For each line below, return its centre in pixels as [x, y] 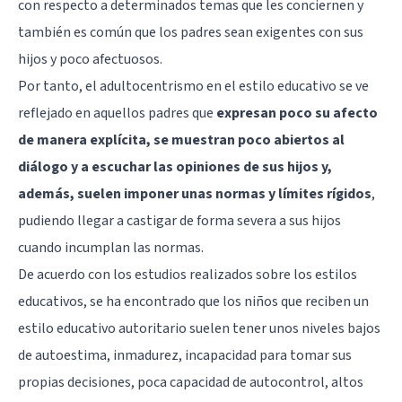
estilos [336, 274]
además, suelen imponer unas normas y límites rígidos [195, 193]
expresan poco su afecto [297, 113]
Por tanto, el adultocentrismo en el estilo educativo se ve [193, 86]
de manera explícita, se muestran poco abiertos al [181, 140]
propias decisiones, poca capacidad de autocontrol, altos [191, 382]
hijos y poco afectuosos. [90, 59]
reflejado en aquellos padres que [117, 113]
